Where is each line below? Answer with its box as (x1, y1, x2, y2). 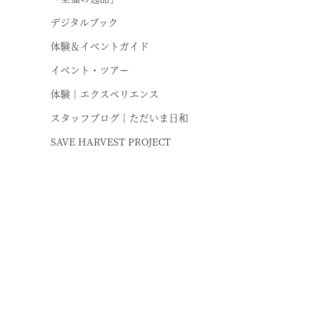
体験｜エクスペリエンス (51, 86, 159, 101)
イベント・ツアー (51, 63, 129, 77)
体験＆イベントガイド (51, 39, 149, 53)
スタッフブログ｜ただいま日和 (51, 110, 188, 124)
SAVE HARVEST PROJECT (51, 134, 171, 148)
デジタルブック (51, 15, 118, 29)
